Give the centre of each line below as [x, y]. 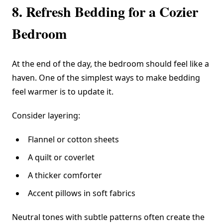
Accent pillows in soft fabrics [82, 193]
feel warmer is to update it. [63, 92]
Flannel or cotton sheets [73, 140]
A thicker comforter [65, 175]
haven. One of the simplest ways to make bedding [106, 78]
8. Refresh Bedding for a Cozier [105, 12]
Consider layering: [46, 116]
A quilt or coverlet [61, 158]
